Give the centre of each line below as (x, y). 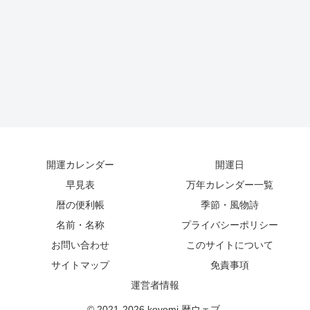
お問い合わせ (80, 245)
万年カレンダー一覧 (230, 184)
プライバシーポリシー (230, 225)
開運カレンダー (80, 164)
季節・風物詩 (230, 204)
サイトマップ (80, 265)
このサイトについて (230, 245)
